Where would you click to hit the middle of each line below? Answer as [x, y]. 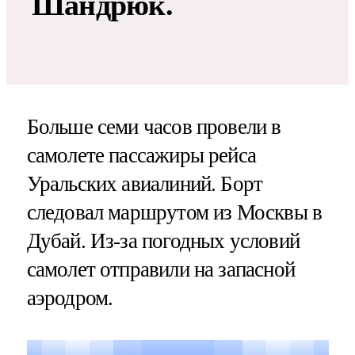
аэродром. [70, 298]
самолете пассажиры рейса [141, 155]
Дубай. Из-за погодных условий [163, 240]
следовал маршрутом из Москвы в [174, 212]
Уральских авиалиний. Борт [145, 183]
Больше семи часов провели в [154, 126]
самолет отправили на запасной [160, 269]
